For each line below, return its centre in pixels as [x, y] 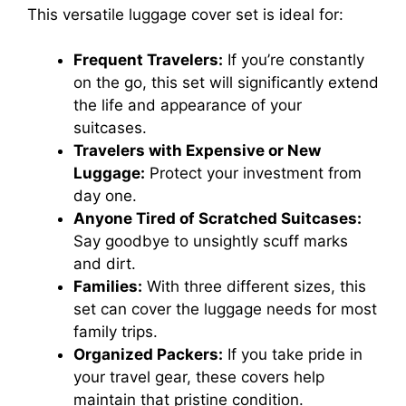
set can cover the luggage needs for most [225, 309]
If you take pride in [293, 355]
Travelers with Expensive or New [197, 151]
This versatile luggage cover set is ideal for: [185, 14]
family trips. [116, 332]
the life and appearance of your [188, 106]
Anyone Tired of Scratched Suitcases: [217, 219]
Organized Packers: [148, 355]
